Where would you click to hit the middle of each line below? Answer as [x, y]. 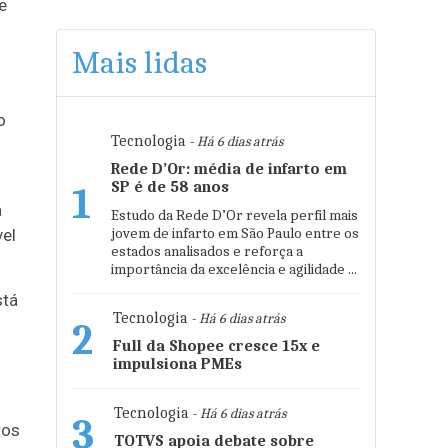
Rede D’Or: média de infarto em [229, 169]
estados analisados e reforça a [207, 251]
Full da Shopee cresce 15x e [216, 346]
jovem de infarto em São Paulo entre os [235, 233]
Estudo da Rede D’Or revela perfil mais [234, 215]
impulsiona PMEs [177, 364]
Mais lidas [139, 62]
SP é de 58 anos [170, 187]
